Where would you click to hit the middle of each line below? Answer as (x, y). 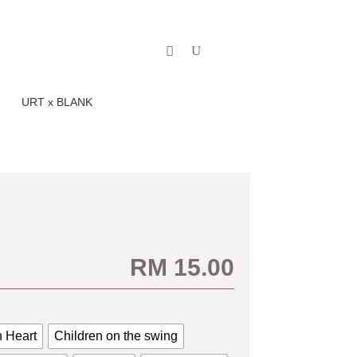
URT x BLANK (57, 102)
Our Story (141, 29)
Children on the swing (116, 335)
